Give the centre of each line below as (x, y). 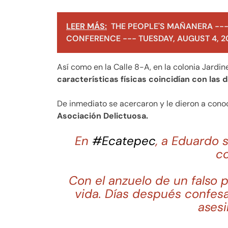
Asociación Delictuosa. (103, 116)
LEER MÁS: (87, 26)
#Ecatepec (124, 140)
